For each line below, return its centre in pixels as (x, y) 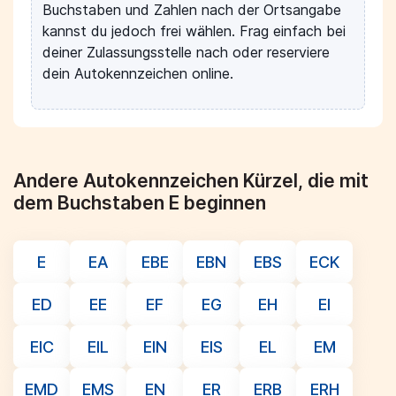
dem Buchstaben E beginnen (140, 203)
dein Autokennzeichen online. (138, 73)
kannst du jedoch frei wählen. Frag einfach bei (194, 31)
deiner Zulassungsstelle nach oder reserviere (186, 52)
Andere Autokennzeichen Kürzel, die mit (191, 181)
